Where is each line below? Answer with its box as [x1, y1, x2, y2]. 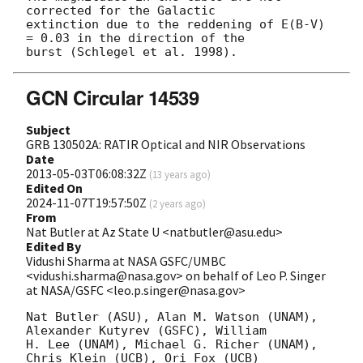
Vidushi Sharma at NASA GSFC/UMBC [26, 253, 226, 270]
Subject [26, 122, 70, 139]
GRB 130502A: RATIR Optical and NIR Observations [26, 136, 305, 153]
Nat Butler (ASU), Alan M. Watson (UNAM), [26, 310, 318, 325]
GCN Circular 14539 [26, 83, 199, 112]
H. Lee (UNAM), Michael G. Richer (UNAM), [26, 337, 318, 352]
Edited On [26, 180, 83, 197]
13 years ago [152, 168, 207, 181]
